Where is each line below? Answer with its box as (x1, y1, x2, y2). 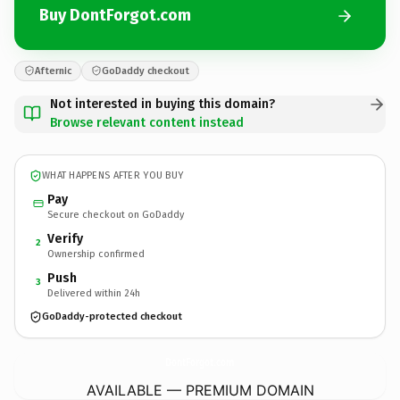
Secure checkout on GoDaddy (47, 208, 184, 221)
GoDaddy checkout (102, 64, 189, 77)
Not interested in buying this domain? (50, 96, 275, 112)
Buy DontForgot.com (39, 5, 191, 25)
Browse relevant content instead (50, 114, 244, 130)
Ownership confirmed (47, 247, 145, 260)
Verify (47, 230, 83, 246)
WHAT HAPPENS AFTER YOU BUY (42, 170, 184, 181)
